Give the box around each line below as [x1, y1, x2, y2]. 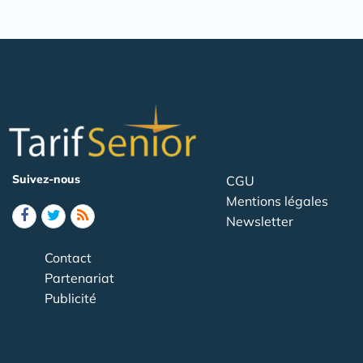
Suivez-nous [12, 171, 80, 186]
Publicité [45, 289, 96, 306]
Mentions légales [226, 192, 328, 209]
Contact [45, 249, 92, 266]
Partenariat [45, 269, 114, 286]
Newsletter [226, 212, 293, 229]
